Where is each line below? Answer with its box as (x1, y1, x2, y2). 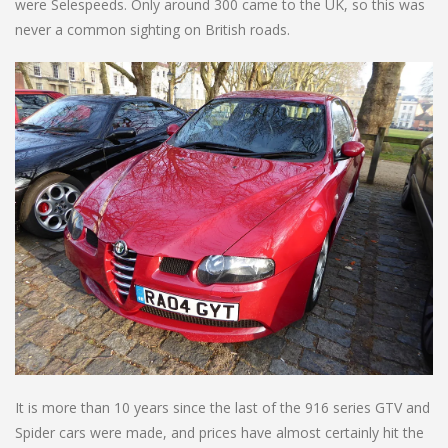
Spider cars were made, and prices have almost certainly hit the (15, 423, 424, 443)
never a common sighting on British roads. (15, 19, 290, 39)
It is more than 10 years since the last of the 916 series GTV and (15, 398, 430, 418)
